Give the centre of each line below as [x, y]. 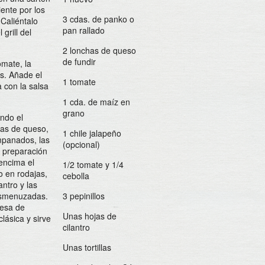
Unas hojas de [90, 216]
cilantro [76, 227]
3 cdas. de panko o [98, 19]
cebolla [76, 176]
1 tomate [79, 82]
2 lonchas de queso [99, 50]
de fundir [79, 62]
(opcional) [81, 144]
